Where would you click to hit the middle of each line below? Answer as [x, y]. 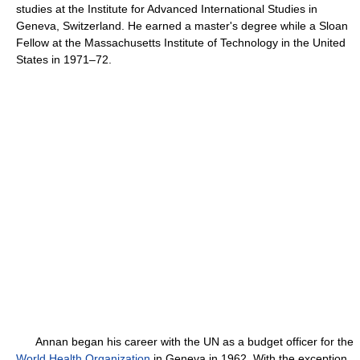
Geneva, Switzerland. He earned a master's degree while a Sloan [182, 26]
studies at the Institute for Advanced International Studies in [167, 9]
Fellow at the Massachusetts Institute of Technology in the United [181, 43]
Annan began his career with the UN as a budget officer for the [185, 342]
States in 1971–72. [64, 59]
